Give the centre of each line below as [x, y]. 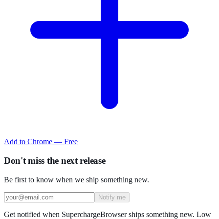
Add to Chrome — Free [41, 142]
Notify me [112, 197]
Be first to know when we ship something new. [77, 179]
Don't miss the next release [55, 161]
